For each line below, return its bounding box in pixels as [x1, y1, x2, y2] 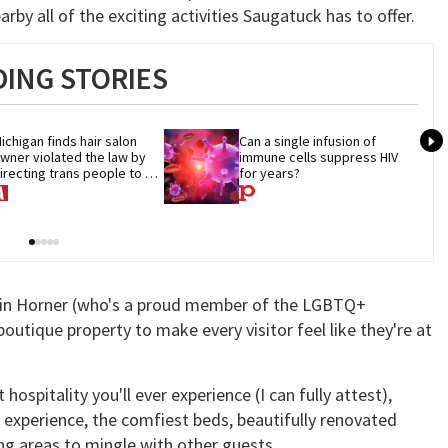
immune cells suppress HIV [239, 147, 399, 166]
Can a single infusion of [239, 131, 377, 150]
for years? [239, 163, 301, 182]
